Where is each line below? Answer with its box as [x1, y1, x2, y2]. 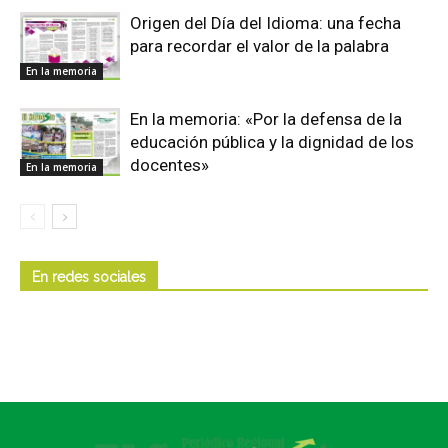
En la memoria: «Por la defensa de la [130, 108, 402, 129]
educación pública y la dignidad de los [130, 131, 414, 152]
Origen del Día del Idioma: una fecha [130, 12, 401, 33]
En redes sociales [32, 268, 146, 285]
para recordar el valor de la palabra [130, 35, 389, 56]
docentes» [130, 154, 209, 175]
